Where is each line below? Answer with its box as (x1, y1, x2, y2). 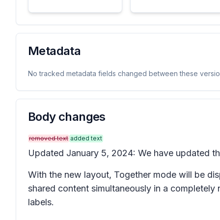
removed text (29, 135, 68, 142)
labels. (28, 197, 54, 207)
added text (70, 135, 102, 142)
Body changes (28, 110, 106, 124)
